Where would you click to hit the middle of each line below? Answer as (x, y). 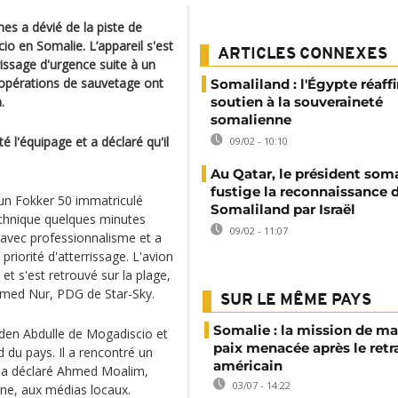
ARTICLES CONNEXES (302, 55)
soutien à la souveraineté (297, 102)
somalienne (251, 119)
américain (248, 366)
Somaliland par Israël (283, 209)
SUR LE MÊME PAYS (296, 301)
